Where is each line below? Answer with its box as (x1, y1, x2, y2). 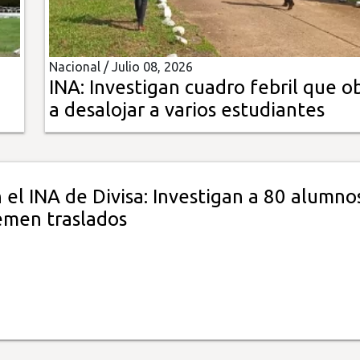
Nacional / (48, 59, 112, 75)
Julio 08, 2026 (111, 59, 193, 75)
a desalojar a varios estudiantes (48, 99, 325, 121)
